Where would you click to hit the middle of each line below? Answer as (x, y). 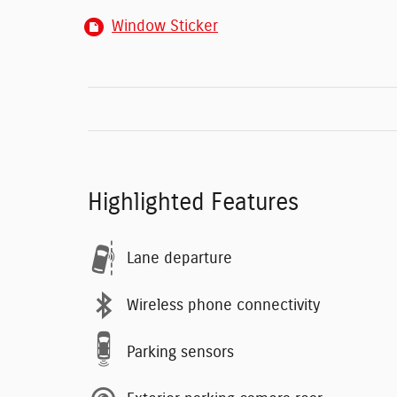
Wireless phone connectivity (223, 305)
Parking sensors (180, 352)
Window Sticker (165, 27)
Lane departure (179, 258)
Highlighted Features (193, 203)
